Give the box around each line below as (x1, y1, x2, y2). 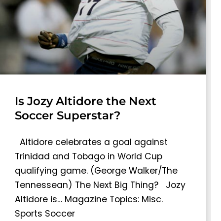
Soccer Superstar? (15, 108, 120, 122)
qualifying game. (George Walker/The (15, 164, 178, 177)
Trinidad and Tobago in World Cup (15, 150, 162, 162)
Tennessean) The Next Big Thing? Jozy (15, 179, 185, 191)
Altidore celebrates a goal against (15, 136, 168, 148)
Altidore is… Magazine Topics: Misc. (15, 193, 163, 205)
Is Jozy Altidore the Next (15, 94, 156, 108)
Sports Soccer (15, 207, 75, 220)
